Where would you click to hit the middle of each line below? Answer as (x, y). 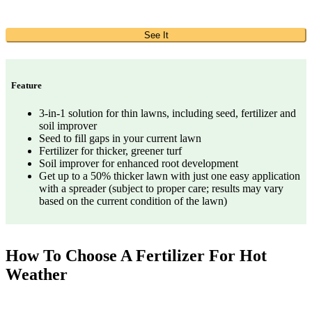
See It (156, 36)
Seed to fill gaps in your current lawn (120, 138)
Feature (26, 86)
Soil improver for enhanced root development (139, 163)
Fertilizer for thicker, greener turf (110, 150)
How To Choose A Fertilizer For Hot (136, 255)
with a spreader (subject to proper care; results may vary (161, 188)
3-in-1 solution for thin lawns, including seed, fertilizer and (167, 113)
